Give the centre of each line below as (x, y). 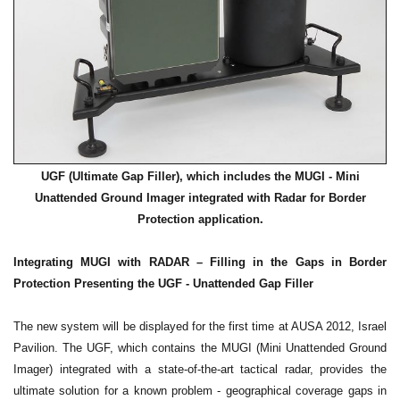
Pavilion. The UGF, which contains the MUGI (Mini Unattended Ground (200, 348)
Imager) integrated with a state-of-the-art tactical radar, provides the (200, 370)
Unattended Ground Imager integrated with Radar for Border (200, 198)
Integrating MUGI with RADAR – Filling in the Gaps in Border (200, 262)
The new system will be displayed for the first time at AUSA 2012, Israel (200, 327)
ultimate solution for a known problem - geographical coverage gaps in (200, 391)
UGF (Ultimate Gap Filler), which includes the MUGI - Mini (200, 177)
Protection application (198, 220)
